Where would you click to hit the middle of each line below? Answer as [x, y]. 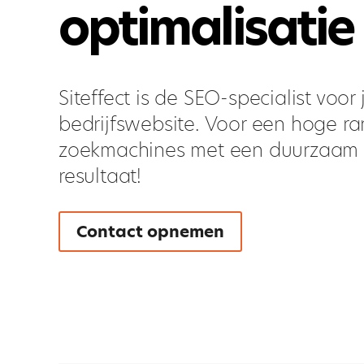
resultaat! [100, 175]
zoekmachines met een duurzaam [209, 149]
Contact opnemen [150, 232]
